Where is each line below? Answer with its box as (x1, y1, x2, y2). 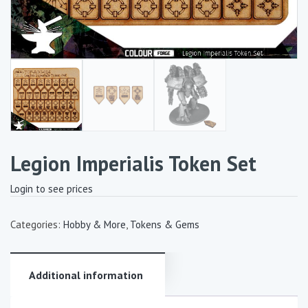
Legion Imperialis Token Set (10, 149, 256, 177)
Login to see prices (10, 181, 93, 195)
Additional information (29, 267, 143, 282)
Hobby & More (63, 217, 126, 231)
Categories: (10, 217, 63, 231)
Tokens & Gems (130, 217, 199, 231)
